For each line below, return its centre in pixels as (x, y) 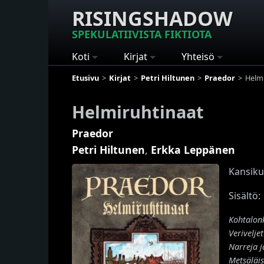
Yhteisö (198, 57)
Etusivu (85, 77)
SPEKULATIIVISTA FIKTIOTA (142, 34)
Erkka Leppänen (193, 149)
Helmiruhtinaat (138, 111)
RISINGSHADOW (152, 18)
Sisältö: (245, 195)
